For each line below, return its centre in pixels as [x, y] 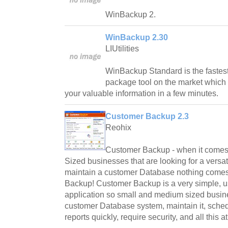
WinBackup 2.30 [137, 37]
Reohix [118, 127]
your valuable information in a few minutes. [141, 93]
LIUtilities [122, 48]
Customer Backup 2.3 [147, 116]
